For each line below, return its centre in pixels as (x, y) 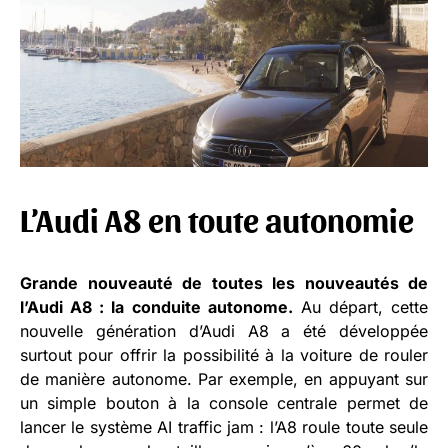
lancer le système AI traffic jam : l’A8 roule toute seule (224, 426)
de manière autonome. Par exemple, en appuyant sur (224, 378)
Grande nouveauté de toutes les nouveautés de (224, 282)
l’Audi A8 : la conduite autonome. (156, 306)
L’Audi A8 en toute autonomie (217, 218)
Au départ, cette (360, 306)
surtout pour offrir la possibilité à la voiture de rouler (224, 354)
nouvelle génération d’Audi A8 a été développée (224, 330)
